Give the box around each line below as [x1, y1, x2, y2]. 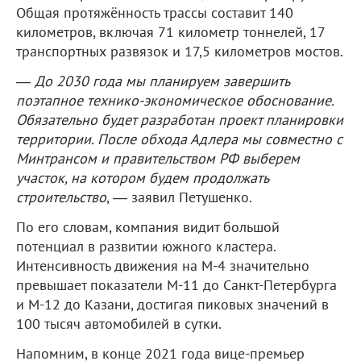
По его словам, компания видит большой [16, 217, 280, 236]
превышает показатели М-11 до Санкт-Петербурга [16, 275, 337, 294]
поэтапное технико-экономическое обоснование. [16, 90, 334, 110]
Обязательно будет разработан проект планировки [16, 110, 343, 129]
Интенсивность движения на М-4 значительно [16, 255, 309, 275]
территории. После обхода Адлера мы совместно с [16, 129, 342, 148]
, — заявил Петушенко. [106, 187, 252, 206]
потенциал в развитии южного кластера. [16, 236, 276, 255]
